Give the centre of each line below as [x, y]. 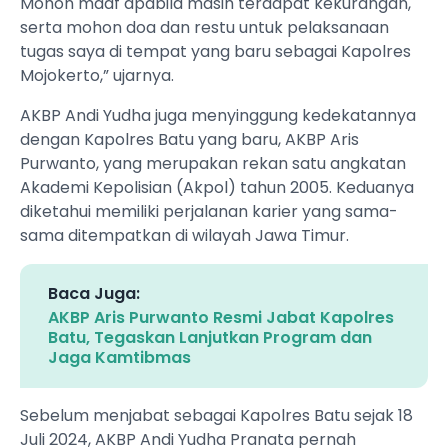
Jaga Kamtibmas [119, 358]
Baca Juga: [94, 294]
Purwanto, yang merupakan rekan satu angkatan [213, 164]
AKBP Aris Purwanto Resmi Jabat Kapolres [221, 318]
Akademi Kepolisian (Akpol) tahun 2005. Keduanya [217, 188]
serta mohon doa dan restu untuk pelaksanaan [204, 28]
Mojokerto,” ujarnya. [97, 76]
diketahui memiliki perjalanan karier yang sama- [209, 212]
